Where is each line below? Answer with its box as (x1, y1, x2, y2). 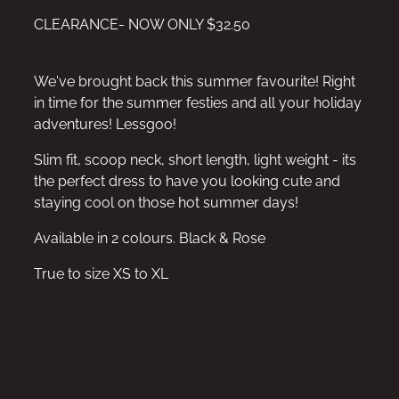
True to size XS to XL (34, 262, 168, 282)
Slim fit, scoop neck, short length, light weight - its (34, 148, 356, 168)
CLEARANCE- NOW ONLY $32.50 (34, 12, 250, 33)
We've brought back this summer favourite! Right (34, 69, 355, 90)
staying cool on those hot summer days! (34, 191, 298, 211)
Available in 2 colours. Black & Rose (34, 226, 265, 247)
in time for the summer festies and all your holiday (34, 91, 362, 111)
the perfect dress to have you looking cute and (34, 169, 340, 190)
